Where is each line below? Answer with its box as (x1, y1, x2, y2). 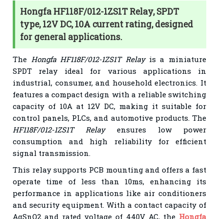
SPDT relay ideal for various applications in (13, 66, 206, 76)
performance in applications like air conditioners (13, 188, 206, 198)
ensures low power (105, 124, 206, 134)
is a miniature (145, 54, 206, 64)
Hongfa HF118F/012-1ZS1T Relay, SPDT (20, 5, 179, 17)
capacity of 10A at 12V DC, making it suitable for (13, 101, 206, 111)
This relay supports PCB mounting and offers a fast (13, 164, 206, 175)
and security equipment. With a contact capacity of (13, 199, 206, 210)
